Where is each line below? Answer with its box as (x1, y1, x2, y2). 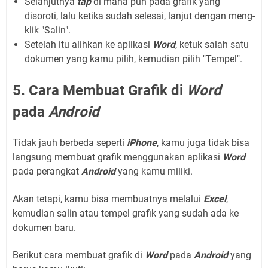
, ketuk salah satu (175, 38, 249, 50)
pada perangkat (13, 165, 81, 177)
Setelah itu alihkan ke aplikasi (25, 38, 153, 50)
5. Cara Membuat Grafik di (13, 81, 187, 99)
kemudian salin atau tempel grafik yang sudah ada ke (13, 207, 239, 219)
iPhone (127, 136, 157, 148)
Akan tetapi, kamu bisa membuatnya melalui (13, 193, 203, 205)
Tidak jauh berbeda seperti (13, 136, 127, 148)
